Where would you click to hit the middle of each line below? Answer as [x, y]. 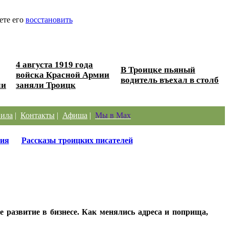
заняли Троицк [46, 85]
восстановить [49, 19]
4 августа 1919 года [54, 64]
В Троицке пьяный [158, 70]
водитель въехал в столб [170, 80]
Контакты [38, 115]
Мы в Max [113, 115]
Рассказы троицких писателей [77, 140]
